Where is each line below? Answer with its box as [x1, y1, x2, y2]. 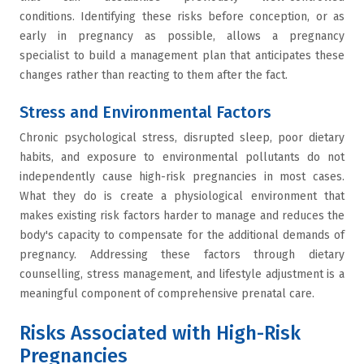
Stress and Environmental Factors [19, 102, 271, 122]
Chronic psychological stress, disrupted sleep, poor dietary [19, 131, 344, 145]
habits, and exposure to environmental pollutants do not [19, 150, 344, 164]
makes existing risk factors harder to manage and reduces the [19, 209, 344, 223]
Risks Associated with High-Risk [19, 322, 301, 344]
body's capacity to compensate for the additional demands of [19, 228, 344, 242]
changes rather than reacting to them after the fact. [19, 68, 291, 82]
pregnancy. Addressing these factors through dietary [19, 248, 344, 262]
